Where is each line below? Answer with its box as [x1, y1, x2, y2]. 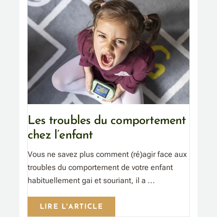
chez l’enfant [28, 129, 93, 141]
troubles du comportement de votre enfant [28, 162, 173, 172]
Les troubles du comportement [28, 114, 186, 127]
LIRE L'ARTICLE [40, 203, 103, 211]
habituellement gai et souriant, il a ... [28, 175, 155, 185]
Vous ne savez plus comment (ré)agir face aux [28, 149, 187, 159]
